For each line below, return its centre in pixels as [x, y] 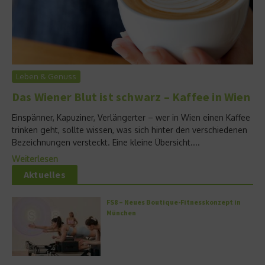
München [121, 212]
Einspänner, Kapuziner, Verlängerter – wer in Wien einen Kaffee [131, 117]
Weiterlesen [35, 159]
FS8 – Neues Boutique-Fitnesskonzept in [174, 202]
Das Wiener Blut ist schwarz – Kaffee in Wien [131, 96]
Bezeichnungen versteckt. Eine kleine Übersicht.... [106, 142]
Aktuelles [45, 174]
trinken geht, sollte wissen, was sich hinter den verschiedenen [130, 130]
